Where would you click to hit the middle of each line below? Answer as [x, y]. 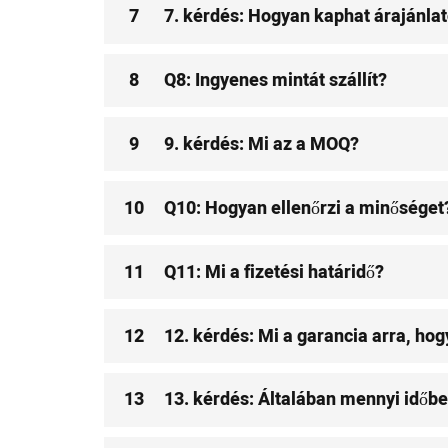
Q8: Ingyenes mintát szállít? [276, 81]
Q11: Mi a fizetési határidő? [274, 272]
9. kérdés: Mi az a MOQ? [262, 144]
